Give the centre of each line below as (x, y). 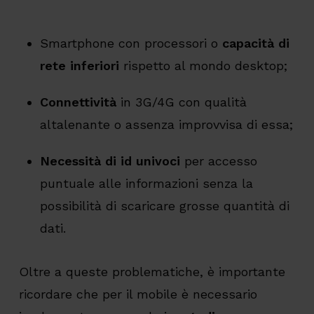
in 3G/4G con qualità (181, 102)
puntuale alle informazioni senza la (146, 184)
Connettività (78, 102)
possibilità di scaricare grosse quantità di (164, 206)
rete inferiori (79, 66)
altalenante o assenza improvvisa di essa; (166, 125)
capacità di (255, 43)
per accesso (218, 161)
